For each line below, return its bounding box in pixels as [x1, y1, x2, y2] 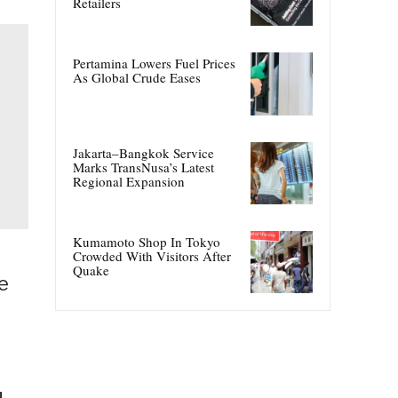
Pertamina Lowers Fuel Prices [73, 54, 235, 73]
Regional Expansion [73, 171, 185, 190]
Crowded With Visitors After [73, 246, 231, 265]
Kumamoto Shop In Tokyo [73, 232, 220, 251]
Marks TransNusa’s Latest [73, 157, 214, 176]
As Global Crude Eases [73, 68, 201, 87]
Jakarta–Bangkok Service [73, 143, 214, 162]
